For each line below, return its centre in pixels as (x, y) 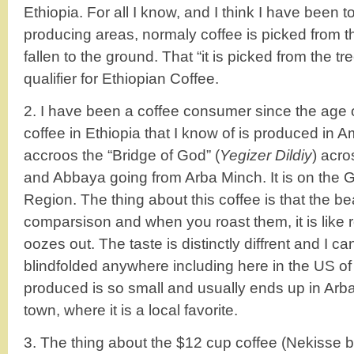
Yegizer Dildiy (266, 155)
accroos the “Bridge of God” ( (122, 155)
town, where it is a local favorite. (131, 310)
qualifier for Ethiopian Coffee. (121, 78)
